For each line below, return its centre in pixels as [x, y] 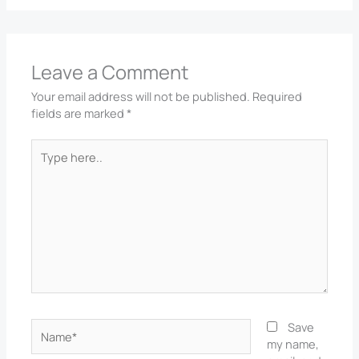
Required [278, 96]
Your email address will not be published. [141, 96]
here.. [47, 163]
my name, [292, 343]
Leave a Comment [111, 72]
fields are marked [79, 113]
